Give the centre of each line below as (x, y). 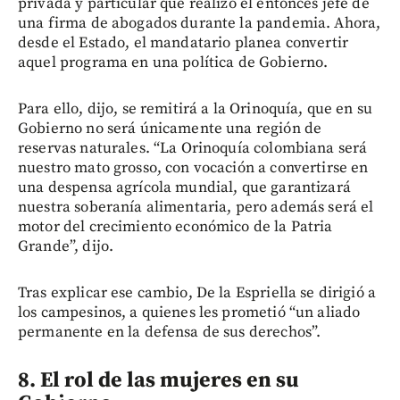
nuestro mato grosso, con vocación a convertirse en (193, 167)
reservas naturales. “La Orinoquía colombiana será (193, 148)
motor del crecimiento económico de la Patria (175, 226)
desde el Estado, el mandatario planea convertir (183, 42)
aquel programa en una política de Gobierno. (173, 62)
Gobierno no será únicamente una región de (170, 128)
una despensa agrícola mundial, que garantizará (184, 187)
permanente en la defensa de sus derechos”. (170, 332)
